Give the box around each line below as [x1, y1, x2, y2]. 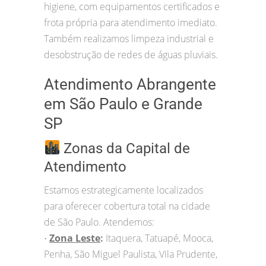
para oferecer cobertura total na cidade [44, 199, 210, 213]
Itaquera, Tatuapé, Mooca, [106, 232, 213, 245]
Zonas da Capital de [60, 140, 191, 157]
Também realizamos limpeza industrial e [44, 32, 214, 46]
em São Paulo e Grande [44, 95, 202, 113]
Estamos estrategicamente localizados [44, 183, 203, 197]
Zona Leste [49, 232, 100, 245]
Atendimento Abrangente [44, 75, 216, 94]
